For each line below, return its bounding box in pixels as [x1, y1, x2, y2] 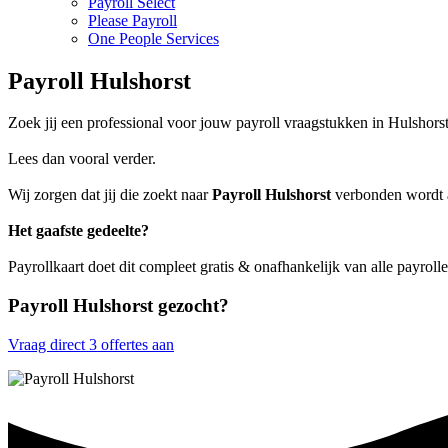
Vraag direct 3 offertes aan [8, 335, 174, 353]
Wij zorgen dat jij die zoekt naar [8, 186, 212, 204]
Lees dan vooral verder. [8, 150, 156, 168]
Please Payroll [88, 11, 177, 29]
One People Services [88, 29, 219, 47]
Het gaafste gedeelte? [8, 222, 149, 240]
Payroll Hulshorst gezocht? [8, 295, 229, 317]
